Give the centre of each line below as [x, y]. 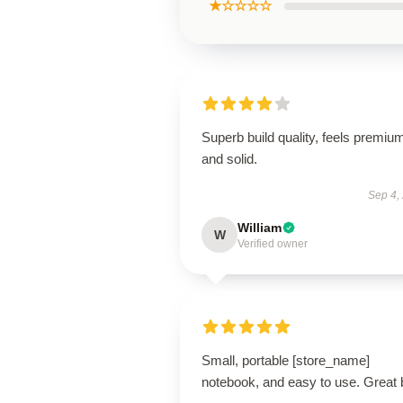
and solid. [229, 159]
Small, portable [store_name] [286, 360]
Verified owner [273, 244]
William [260, 228]
